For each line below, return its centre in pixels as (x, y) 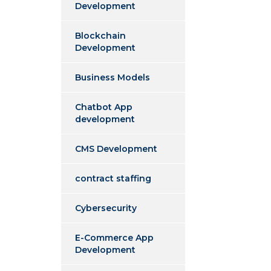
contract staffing (113, 178)
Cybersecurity (106, 208)
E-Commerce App (114, 238)
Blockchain (100, 36)
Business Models (113, 77)
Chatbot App (104, 107)
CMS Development (116, 149)
